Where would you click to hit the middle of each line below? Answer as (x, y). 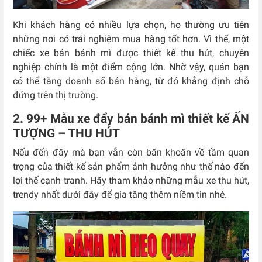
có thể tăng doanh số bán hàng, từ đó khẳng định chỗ (131, 81)
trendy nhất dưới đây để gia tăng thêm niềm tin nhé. (120, 195)
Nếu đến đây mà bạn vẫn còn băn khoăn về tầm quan (131, 153)
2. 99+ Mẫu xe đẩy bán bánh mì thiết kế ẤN (131, 119)
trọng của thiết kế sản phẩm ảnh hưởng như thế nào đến (131, 167)
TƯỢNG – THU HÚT (66, 134)
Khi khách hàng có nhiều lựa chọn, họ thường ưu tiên (131, 25)
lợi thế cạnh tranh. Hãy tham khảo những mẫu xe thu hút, (131, 181)
